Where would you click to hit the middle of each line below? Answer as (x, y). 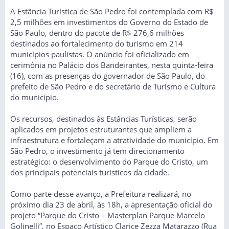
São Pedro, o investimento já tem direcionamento (97, 151)
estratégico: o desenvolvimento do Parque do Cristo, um (109, 161)
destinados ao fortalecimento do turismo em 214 (97, 43)
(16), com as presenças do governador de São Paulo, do (108, 75)
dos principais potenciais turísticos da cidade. (90, 172)
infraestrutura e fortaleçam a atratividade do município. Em (114, 140)
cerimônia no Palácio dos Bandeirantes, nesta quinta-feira (112, 65)
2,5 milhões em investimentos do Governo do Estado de (109, 22)
